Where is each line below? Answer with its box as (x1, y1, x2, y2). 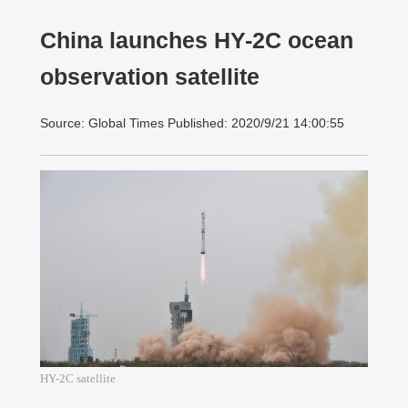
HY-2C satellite (40, 372, 116, 385)
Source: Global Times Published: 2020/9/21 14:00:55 (40, 116, 344, 130)
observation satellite (40, 65, 260, 89)
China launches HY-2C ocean (40, 28, 353, 53)
